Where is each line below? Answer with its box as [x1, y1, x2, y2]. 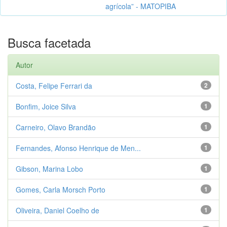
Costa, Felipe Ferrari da [16, 80, 92, 91]
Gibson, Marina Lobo [16, 163, 83, 174]
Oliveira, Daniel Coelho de [16, 205, 99, 215]
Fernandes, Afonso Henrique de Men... [16, 142, 141, 153]
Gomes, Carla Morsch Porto [16, 184, 105, 195]
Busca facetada [8, 33, 91, 51]
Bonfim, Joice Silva [16, 101, 76, 111]
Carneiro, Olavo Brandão [16, 122, 96, 132]
